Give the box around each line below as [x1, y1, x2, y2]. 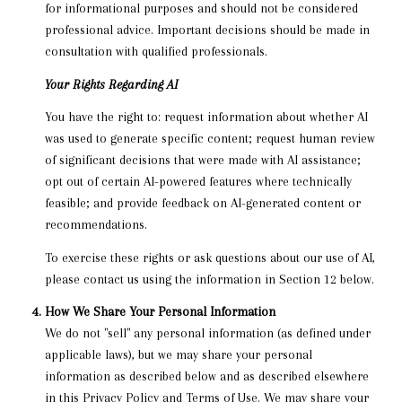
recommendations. [44, 217, 147, 232]
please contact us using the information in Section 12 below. [44, 271, 374, 286]
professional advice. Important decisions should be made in [44, 22, 370, 38]
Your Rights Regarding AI [44, 76, 179, 92]
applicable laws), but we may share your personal [44, 347, 312, 363]
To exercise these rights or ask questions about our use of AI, [44, 249, 375, 265]
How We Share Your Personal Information [44, 304, 275, 319]
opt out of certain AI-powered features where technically [44, 174, 352, 189]
